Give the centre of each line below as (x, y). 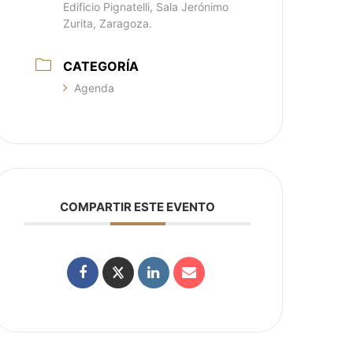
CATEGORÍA (101, 66)
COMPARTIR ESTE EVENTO (138, 207)
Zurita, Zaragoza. (108, 23)
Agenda (95, 88)
